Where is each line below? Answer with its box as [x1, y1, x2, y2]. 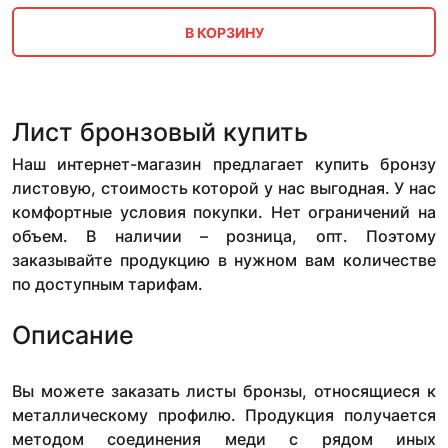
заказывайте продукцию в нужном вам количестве [12, 250, 436, 271]
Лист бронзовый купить [12, 117, 308, 148]
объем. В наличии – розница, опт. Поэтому [12, 226, 436, 247]
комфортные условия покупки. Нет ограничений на [12, 202, 436, 223]
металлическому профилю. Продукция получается [12, 405, 436, 426]
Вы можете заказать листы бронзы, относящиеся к [12, 381, 436, 402]
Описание [12, 320, 134, 351]
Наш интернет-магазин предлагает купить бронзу [12, 154, 436, 175]
